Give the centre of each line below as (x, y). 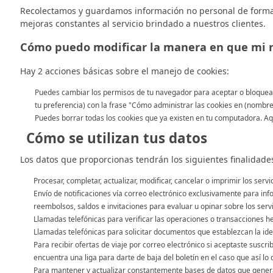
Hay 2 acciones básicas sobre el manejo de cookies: (125, 71)
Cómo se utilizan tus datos (117, 138)
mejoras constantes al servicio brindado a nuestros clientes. (143, 23)
